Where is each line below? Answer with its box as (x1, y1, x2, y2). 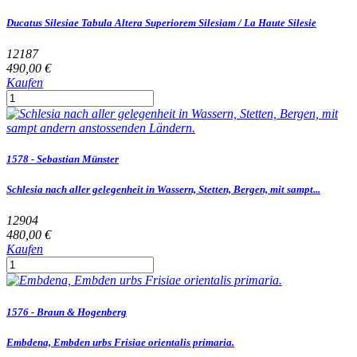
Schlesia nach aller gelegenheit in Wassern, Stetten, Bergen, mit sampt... (6, 183, 320, 196)
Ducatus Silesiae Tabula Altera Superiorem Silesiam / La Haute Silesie (6, 16, 316, 29)
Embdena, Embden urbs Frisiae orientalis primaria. (6, 335, 234, 348)
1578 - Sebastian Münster (6, 153, 119, 166)
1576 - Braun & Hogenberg (6, 305, 127, 318)
